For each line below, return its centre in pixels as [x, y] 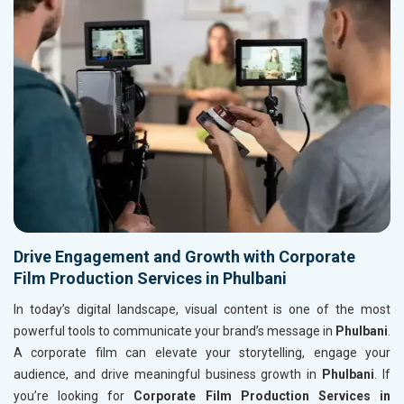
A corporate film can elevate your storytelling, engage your [202, 353]
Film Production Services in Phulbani [150, 279]
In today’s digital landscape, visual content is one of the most [202, 310]
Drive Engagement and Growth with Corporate [184, 257]
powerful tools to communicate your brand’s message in [174, 331]
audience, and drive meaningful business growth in [168, 375]
